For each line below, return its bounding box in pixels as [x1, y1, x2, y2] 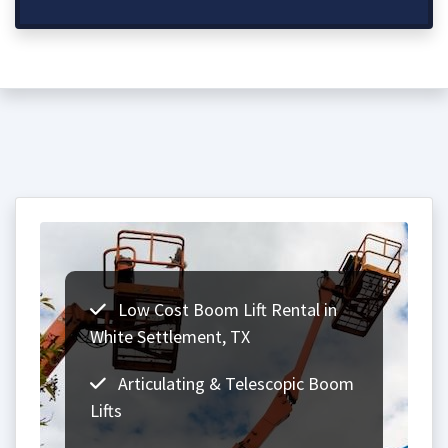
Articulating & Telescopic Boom [114, 372, 354, 395]
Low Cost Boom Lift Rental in [114, 298, 337, 321]
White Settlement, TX [90, 325, 250, 348]
